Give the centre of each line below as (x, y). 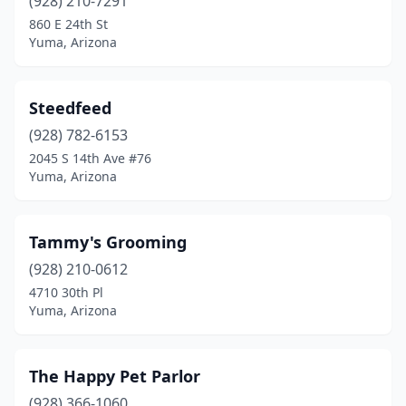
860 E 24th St (68, 24)
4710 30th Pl (66, 292)
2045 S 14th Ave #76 (90, 158)
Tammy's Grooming (108, 242)
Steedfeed (70, 108)
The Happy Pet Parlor (115, 376)
